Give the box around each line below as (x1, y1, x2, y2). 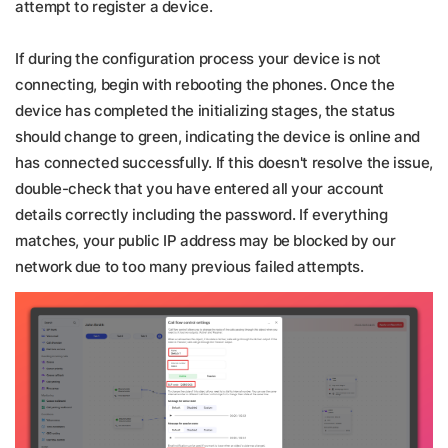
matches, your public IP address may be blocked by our (15, 231, 396, 250)
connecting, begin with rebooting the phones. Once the (15, 75, 395, 94)
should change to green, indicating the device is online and (15, 127, 420, 146)
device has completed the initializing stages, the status (15, 101, 395, 120)
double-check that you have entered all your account (15, 179, 384, 198)
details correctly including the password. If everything (15, 205, 388, 224)
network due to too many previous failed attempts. (15, 257, 364, 276)
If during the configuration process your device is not (15, 49, 381, 68)
